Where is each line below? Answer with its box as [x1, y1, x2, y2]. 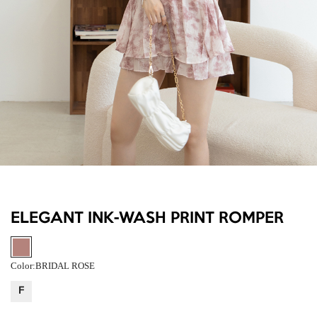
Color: [11, 260, 35, 271]
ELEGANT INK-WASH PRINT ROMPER [11, 211, 284, 226]
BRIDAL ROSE [35, 260, 95, 271]
